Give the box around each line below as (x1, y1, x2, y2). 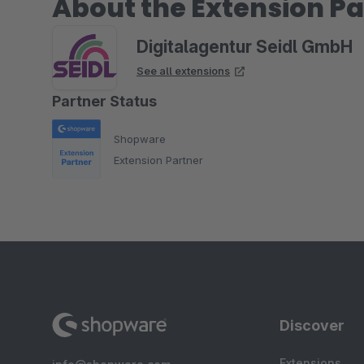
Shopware (114, 132, 166, 145)
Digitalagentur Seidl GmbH (136, 37, 353, 57)
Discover (279, 317, 344, 334)
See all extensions (136, 64, 230, 77)
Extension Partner (114, 153, 203, 167)
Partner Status (52, 93, 157, 110)
